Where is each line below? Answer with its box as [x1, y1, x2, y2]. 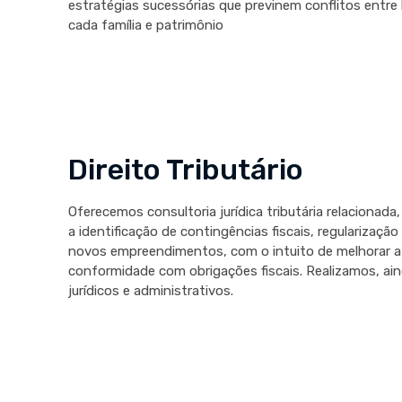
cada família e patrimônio [67, 16, 223, 33]
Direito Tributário [67, 153, 303, 188]
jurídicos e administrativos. [67, 283, 233, 300]
